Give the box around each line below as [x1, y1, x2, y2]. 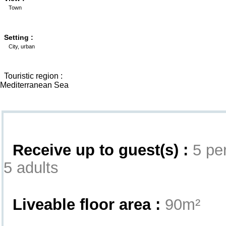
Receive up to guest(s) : [13, 141, 188, 158]
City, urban [9, 43, 35, 49]
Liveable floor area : [13, 195, 160, 213]
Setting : [4, 33, 33, 41]
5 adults [4, 158, 59, 176]
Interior [4, 114, 26, 122]
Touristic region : [4, 71, 63, 80]
